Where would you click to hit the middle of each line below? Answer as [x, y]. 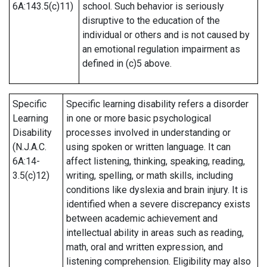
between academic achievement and [142, 218]
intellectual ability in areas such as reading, [155, 233]
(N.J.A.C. [30, 147]
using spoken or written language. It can [148, 147]
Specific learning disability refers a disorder [157, 104]
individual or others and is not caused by [166, 35]
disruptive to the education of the [151, 21]
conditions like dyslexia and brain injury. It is [157, 190]
